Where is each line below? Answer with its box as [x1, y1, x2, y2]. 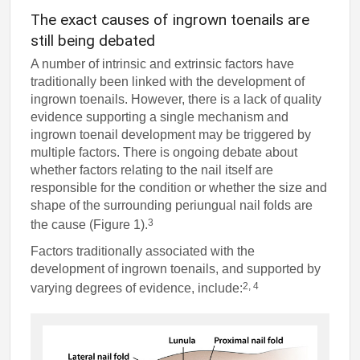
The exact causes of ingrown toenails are [31, 10, 310, 30]
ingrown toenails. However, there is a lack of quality [31, 92, 322, 107]
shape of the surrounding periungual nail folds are [31, 198, 313, 213]
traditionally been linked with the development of [31, 75, 305, 89]
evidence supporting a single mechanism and [31, 110, 289, 125]
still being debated [31, 31, 156, 51]
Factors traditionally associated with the [31, 243, 256, 258]
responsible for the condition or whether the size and [31, 181, 328, 195]
